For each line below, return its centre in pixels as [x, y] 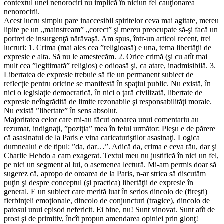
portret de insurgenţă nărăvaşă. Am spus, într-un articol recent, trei [107, 39]
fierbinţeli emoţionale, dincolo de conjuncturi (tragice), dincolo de [107, 201]
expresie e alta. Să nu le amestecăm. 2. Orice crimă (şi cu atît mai [106, 57]
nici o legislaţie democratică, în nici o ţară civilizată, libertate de [103, 93]
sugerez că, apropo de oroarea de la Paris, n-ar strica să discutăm [105, 174]
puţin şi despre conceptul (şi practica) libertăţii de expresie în [99, 183]
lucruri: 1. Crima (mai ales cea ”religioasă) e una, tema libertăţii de [108, 48]
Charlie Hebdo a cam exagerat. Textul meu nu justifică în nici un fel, [111, 156]
